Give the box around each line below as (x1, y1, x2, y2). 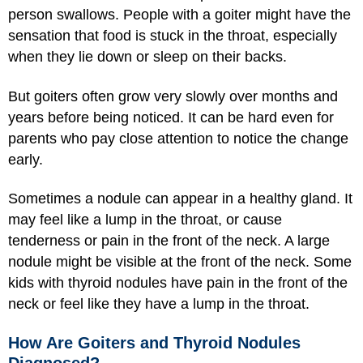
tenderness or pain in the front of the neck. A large (8, 233, 330, 250)
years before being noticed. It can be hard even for (8, 109, 334, 126)
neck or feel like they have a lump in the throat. (8, 296, 310, 313)
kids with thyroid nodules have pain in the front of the (8, 275, 348, 292)
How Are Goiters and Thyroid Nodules (8, 333, 301, 352)
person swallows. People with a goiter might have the (8, 6, 351, 23)
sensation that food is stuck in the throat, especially (8, 28, 337, 45)
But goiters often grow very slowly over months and (8, 88, 338, 105)
